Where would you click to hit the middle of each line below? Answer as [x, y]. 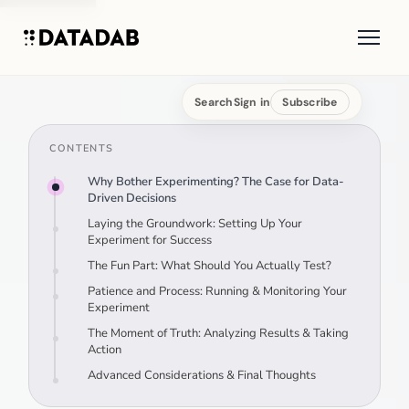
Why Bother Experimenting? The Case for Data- [216, 182]
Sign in [252, 102]
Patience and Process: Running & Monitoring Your [218, 292]
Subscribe [310, 102]
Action [105, 350]
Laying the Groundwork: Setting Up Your [195, 224]
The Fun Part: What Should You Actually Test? [210, 266]
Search [214, 102]
